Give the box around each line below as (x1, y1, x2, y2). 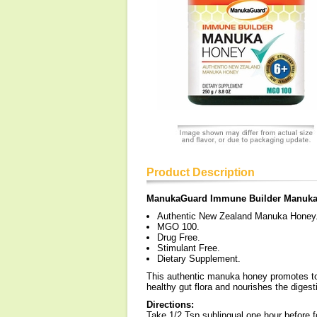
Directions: (146, 299, 194, 310)
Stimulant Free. (157, 243, 220, 253)
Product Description (146, 166, 255, 178)
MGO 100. (157, 221, 200, 232)
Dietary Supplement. (157, 253, 241, 264)
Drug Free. (157, 232, 200, 243)
